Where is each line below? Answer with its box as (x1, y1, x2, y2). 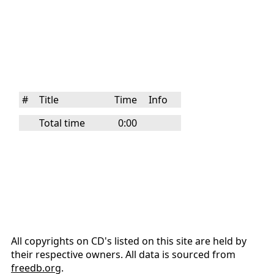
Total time (39, 116, 85, 130)
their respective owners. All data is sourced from (11, 248, 235, 262)
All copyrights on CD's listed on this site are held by (11, 234, 246, 248)
